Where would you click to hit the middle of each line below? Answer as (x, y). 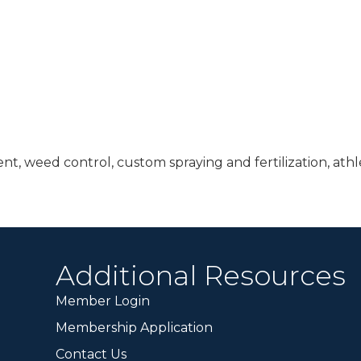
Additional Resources (201, 276)
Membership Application (135, 328)
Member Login (103, 301)
